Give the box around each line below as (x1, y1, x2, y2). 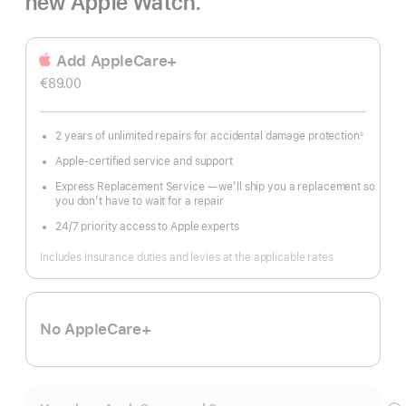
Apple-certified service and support (55, 155, 233, 168)
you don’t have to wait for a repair (55, 195, 224, 208)
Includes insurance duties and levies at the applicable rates (40, 251, 333, 264)
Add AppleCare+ (56, 52, 177, 70)
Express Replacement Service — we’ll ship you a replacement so (55, 180, 375, 193)
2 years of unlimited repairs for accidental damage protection (55, 130, 360, 142)
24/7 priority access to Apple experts (55, 220, 239, 233)
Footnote (55, 140, 85, 149)
